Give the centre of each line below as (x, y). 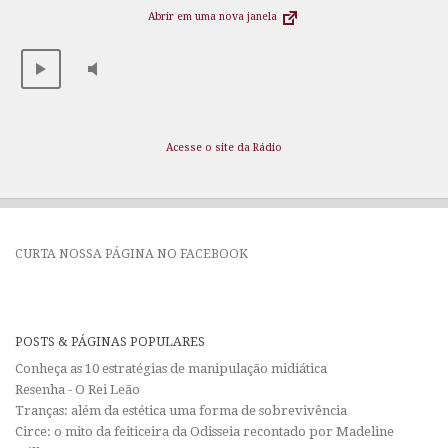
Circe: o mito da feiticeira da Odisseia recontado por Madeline (204, 431)
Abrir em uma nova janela (214, 17)
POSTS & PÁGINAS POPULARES (110, 341)
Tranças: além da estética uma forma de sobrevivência (181, 410)
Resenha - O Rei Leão (77, 389)
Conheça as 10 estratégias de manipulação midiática (171, 368)
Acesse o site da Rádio (224, 147)
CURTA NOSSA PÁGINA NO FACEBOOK (131, 253)
